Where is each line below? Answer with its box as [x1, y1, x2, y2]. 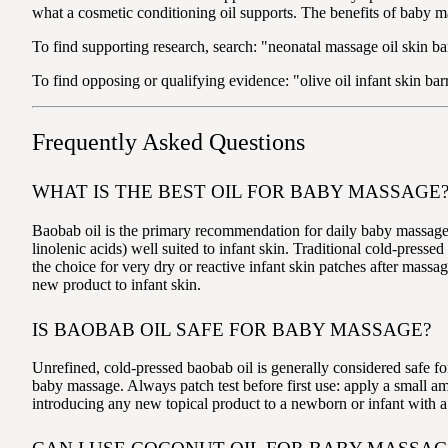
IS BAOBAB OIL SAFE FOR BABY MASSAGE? [32, 318, 431, 340]
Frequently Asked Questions [32, 129, 305, 156]
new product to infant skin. [32, 275, 201, 293]
